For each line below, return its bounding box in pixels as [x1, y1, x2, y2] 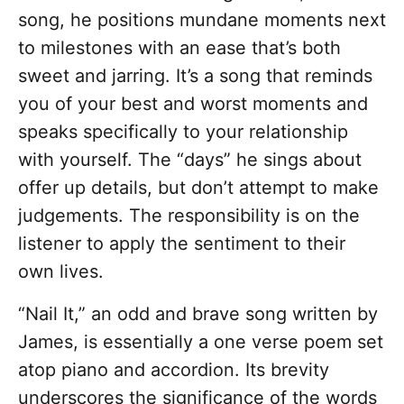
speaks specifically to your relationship [18, 121, 348, 143]
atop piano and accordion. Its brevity [18, 359, 329, 381]
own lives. [18, 261, 104, 283]
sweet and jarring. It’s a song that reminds [18, 65, 372, 87]
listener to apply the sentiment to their [18, 233, 345, 255]
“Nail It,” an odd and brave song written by [18, 303, 378, 326]
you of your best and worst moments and [18, 93, 368, 115]
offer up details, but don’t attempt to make [18, 177, 379, 199]
